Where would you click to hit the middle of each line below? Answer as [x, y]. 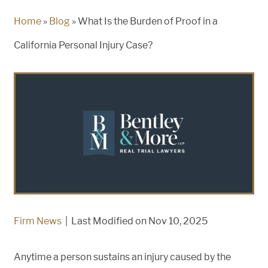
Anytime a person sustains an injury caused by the [122, 257]
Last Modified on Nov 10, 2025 [139, 221]
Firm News [38, 221]
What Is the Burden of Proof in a [148, 21]
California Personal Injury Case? [83, 45]
